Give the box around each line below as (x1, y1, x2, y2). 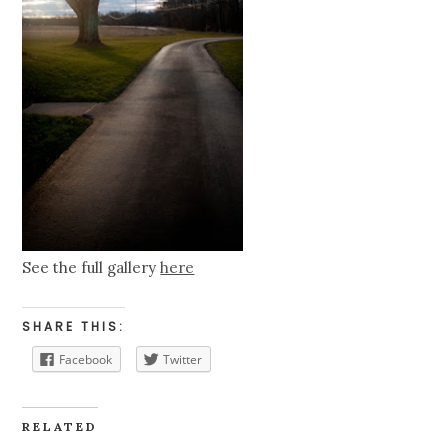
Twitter (163, 350, 203, 368)
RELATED (22, 418, 99, 434)
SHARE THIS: (22, 317, 126, 335)
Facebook (59, 350, 113, 368)
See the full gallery (22, 257, 161, 277)
